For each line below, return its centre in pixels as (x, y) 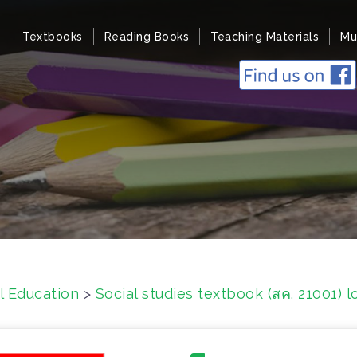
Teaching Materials (265, 37)
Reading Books (146, 37)
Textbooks (53, 37)
